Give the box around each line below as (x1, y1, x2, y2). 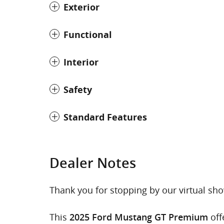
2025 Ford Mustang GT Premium (69, 211, 208, 222)
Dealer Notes (49, 155, 136, 171)
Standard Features (63, 110, 147, 123)
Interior (63, 55, 98, 68)
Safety (63, 83, 92, 96)
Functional (63, 28, 112, 41)
